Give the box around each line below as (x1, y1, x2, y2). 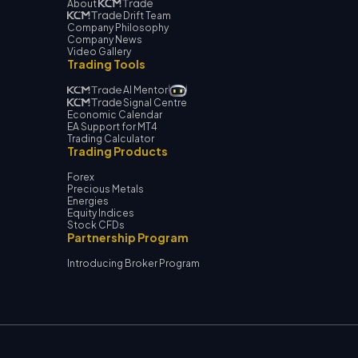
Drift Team (121, 9, 171, 22)
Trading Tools (67, 56, 145, 71)
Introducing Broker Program (67, 257, 200, 269)
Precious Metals (67, 182, 144, 195)
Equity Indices (67, 206, 134, 219)
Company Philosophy (67, 21, 169, 34)
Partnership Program (67, 229, 189, 245)
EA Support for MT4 (67, 120, 157, 133)
